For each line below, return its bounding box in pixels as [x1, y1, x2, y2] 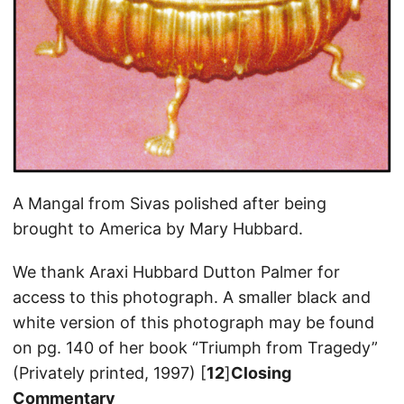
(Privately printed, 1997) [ [13, 363, 207, 383]
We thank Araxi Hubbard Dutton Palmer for [13, 262, 340, 282]
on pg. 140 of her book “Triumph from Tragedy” [13, 338, 378, 358]
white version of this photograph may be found [13, 313, 374, 333]
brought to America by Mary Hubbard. [13, 219, 303, 239]
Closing [231, 363, 291, 383]
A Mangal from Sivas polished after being [13, 194, 326, 214]
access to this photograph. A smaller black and [13, 288, 371, 308]
